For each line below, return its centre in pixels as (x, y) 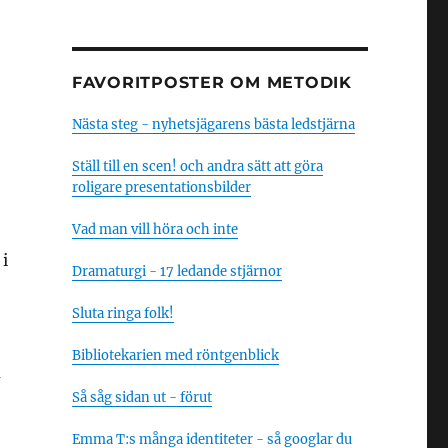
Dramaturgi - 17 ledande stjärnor (176, 271)
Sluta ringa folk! (122, 313)
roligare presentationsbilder (161, 187)
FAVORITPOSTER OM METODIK (211, 82)
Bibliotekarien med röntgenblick (175, 355)
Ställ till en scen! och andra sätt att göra (197, 166)
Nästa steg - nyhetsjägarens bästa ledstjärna (213, 124)
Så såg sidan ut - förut (141, 397)
